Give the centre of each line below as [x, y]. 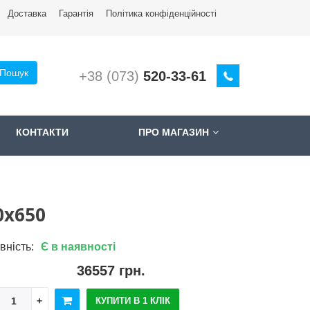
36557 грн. [111, 271]
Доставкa [27, 13]
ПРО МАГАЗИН [174, 132]
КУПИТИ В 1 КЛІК [133, 301]
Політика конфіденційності [161, 13]
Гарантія [76, 13]
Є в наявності [78, 247]
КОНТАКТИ [42, 132]
